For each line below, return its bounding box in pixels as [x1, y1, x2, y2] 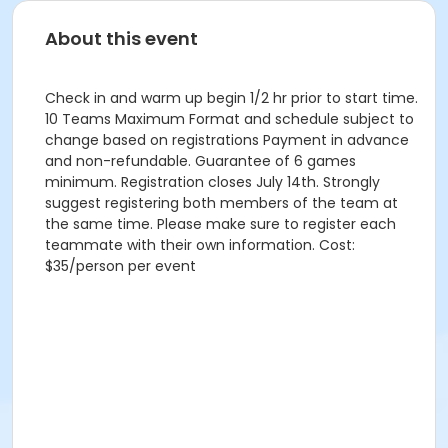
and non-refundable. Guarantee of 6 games [45, 151, 356, 171]
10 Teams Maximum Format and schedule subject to [45, 109, 414, 129]
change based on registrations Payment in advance [45, 130, 409, 150]
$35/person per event [45, 256, 196, 276]
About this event [45, 26, 198, 51]
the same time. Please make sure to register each [45, 214, 396, 234]
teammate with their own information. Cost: [45, 235, 355, 255]
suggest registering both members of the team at [45, 193, 398, 213]
